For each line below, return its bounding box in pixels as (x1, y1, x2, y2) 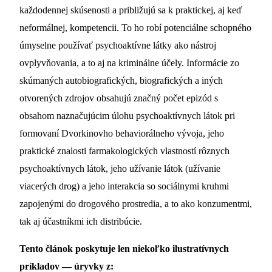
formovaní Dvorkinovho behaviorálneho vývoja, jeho (19, 127, 224, 140)
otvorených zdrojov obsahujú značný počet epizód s (19, 92, 218, 104)
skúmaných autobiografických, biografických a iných (19, 75, 223, 87)
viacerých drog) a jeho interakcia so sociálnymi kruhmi (19, 180, 229, 192)
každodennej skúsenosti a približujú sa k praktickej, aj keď (19, 4, 242, 16)
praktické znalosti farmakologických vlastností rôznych (19, 145, 229, 157)
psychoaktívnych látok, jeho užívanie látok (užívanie (19, 163, 220, 175)
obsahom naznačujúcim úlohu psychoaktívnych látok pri (19, 110, 235, 122)
